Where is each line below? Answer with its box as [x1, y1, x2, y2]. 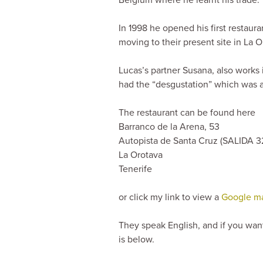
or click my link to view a [119, 191, 219, 203]
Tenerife [119, 163, 152, 175]
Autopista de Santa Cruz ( [119, 134, 222, 147]
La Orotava [119, 149, 163, 161]
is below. [119, 233, 154, 245]
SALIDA [222, 134, 254, 147]
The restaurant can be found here [119, 106, 255, 119]
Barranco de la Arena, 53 [119, 120, 220, 133]
